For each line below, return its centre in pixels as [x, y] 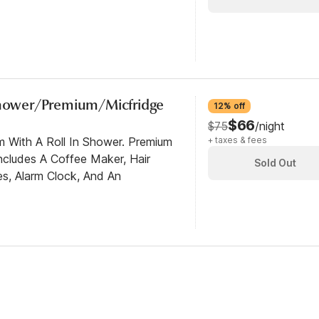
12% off [229, 106]
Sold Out [275, 163]
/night [270, 126]
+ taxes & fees [237, 140]
